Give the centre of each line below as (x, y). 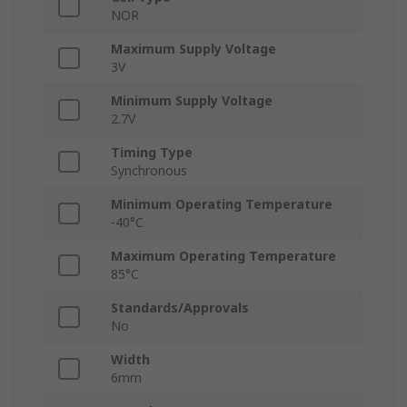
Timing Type (152, 153)
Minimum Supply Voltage (192, 101)
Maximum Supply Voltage (194, 49)
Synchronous (149, 171)
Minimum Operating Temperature (222, 204)
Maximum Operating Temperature (223, 256)
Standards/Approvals (180, 308)
